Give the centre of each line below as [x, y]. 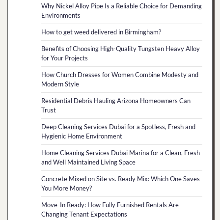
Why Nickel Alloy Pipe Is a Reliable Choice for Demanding [122, 6]
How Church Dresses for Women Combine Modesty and [120, 75]
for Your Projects [65, 58]
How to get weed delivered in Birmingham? [101, 32]
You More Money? [67, 188]
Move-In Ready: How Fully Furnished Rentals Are [110, 205]
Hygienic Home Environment [82, 136]
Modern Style [60, 84]
